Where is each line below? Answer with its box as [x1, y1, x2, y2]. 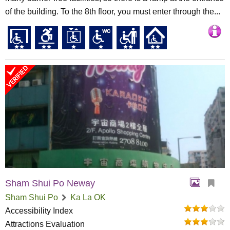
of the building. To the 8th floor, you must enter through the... [5, 7, 220, 16]
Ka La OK [70, 193, 106, 202]
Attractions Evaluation [5, 220, 85, 228]
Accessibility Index [5, 206, 73, 215]
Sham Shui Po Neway [5, 178, 95, 188]
